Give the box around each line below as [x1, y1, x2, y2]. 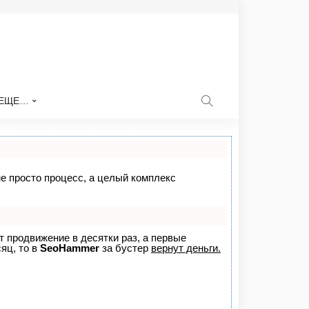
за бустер [99, 242, 151, 254]
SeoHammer [40, 242, 99, 254]
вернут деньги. [151, 242, 221, 254]
